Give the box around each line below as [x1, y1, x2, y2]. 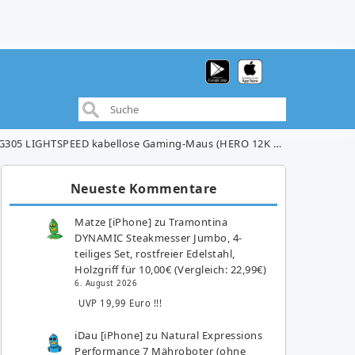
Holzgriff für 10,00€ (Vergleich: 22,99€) [74, 261, 267, 277]
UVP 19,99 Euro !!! [78, 297, 162, 309]
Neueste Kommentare [70, 179, 217, 197]
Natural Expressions [160, 327, 263, 342]
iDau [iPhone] [74, 327, 143, 342]
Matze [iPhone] [74, 214, 152, 229]
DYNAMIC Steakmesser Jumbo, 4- [74, 230, 242, 245]
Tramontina [169, 214, 228, 229]
